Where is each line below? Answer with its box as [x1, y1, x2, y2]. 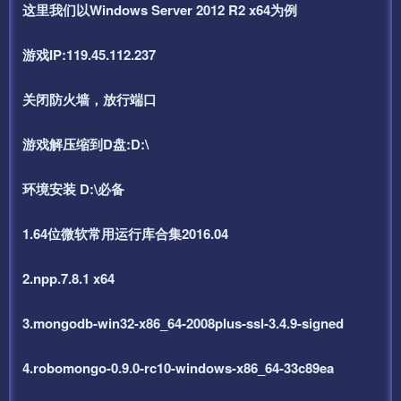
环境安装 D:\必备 [22, 178, 124, 199]
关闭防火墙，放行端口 [22, 89, 157, 109]
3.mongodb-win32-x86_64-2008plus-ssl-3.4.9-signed [22, 312, 344, 333]
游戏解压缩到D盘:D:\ [22, 133, 149, 154]
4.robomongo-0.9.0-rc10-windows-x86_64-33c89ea [22, 357, 334, 378]
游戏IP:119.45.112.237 [22, 44, 156, 64]
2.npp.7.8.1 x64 [22, 268, 115, 288]
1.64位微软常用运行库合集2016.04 [22, 223, 228, 243]
